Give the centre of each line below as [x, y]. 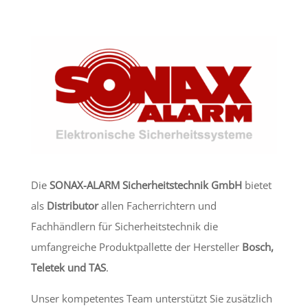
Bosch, [257, 246]
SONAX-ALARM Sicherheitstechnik [129, 185]
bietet [256, 185]
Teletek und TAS [68, 267]
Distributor [72, 205]
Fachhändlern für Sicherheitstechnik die [124, 226]
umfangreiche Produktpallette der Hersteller [136, 246]
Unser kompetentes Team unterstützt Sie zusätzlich [151, 298]
